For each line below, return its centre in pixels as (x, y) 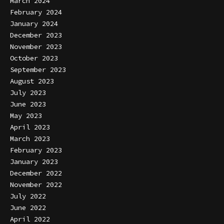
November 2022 (36, 185)
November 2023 (36, 47)
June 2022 (28, 208)
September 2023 (38, 70)
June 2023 (28, 104)
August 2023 (32, 81)
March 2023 (30, 139)
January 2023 (34, 162)
